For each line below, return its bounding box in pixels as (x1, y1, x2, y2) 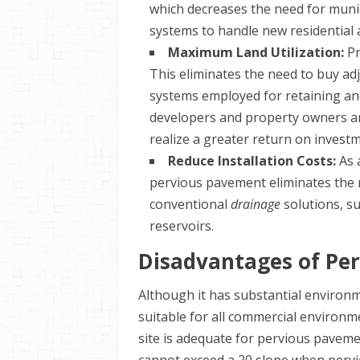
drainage (227, 195, 284, 213)
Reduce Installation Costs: (168, 152, 336, 170)
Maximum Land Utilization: (168, 43, 344, 61)
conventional (149, 195, 227, 213)
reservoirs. (149, 217, 214, 235)
